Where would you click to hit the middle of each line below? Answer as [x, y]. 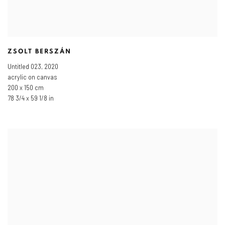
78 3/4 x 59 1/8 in [31, 98]
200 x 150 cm [26, 88]
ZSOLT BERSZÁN [40, 52]
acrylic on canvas [32, 77]
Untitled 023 [24, 67]
